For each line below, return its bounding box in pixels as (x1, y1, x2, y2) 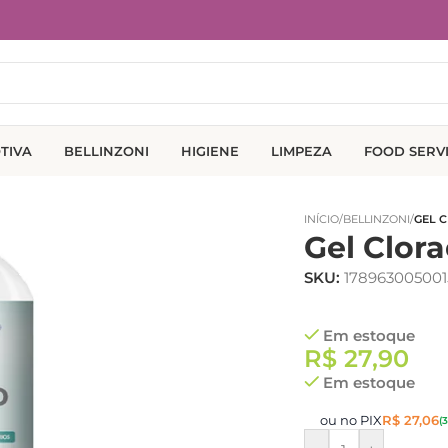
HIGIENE (181, 143, 239, 159)
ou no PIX (319, 412, 382, 428)
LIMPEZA (271, 143, 332, 159)
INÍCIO (303, 212, 339, 226)
